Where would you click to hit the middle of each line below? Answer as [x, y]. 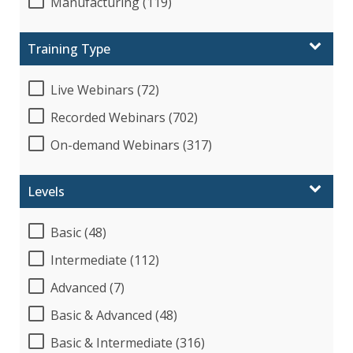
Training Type [69, 48]
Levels [46, 191]
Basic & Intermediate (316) [128, 342]
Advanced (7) [87, 287]
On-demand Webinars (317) [131, 145]
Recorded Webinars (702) [124, 117]
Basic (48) [78, 232]
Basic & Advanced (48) [114, 315]
